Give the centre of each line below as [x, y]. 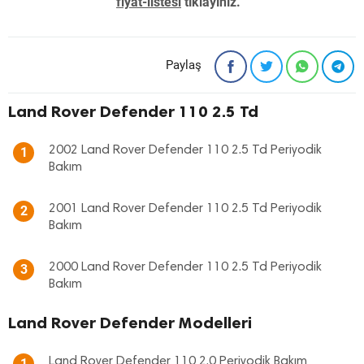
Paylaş [184, 65]
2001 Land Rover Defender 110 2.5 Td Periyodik [185, 209]
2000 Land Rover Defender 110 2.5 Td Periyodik [185, 268]
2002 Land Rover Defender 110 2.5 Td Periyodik [185, 151]
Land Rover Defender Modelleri [130, 323]
